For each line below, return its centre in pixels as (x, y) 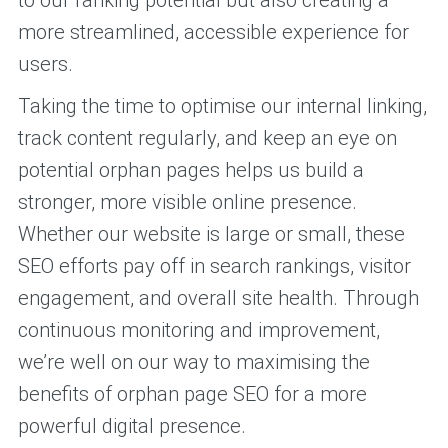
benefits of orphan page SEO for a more (192, 393)
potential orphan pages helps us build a (190, 169)
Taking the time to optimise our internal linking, (222, 105)
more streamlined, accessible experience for (213, 31)
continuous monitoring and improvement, (198, 329)
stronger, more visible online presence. (187, 201)
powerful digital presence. (131, 425)
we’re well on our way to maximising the (193, 361)
